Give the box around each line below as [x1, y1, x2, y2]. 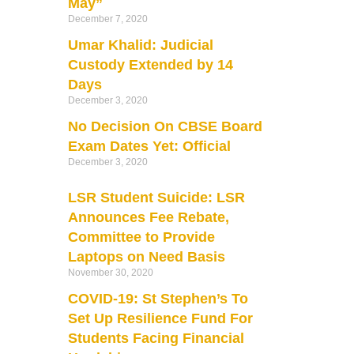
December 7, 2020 [67, 13, 148, 24]
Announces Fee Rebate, [67, 209, 229, 225]
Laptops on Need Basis [67, 248, 225, 265]
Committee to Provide [67, 228, 215, 245]
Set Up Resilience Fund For [67, 310, 253, 326]
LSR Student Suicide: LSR [67, 189, 245, 205]
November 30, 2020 [67, 266, 153, 278]
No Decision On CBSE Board [67, 118, 262, 134]
